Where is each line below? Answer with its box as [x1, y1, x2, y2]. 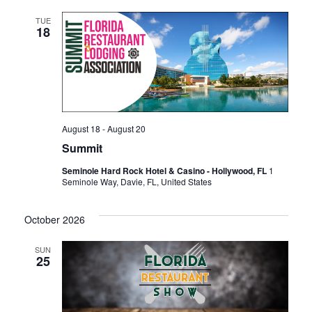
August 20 [107, 123, 146, 135]
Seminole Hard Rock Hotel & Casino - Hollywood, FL [61, 164, 269, 178]
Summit [61, 140, 102, 157]
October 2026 [24, 212, 85, 227]
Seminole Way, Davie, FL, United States [61, 175, 212, 188]
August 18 [61, 123, 100, 135]
